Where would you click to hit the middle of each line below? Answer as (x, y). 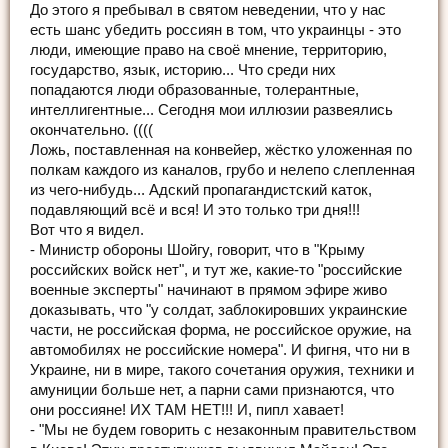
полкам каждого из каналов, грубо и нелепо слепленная (222, 169)
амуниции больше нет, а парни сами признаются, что (212, 389)
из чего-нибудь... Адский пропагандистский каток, (201, 189)
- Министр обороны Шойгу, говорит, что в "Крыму (197, 249)
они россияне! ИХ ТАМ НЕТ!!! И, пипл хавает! (187, 409)
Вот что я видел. (87, 229)
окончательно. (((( (91, 129)
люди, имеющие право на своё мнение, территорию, (208, 49)
